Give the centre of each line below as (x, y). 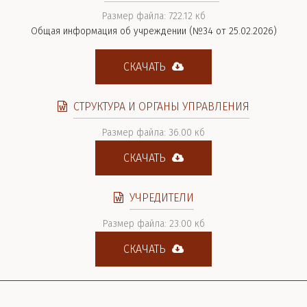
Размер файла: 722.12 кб (153, 16)
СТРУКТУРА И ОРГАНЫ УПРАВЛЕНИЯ (161, 107)
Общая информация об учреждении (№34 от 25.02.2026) (153, 31)
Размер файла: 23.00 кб (153, 224)
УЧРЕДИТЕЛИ (161, 198)
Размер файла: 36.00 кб (153, 133)
